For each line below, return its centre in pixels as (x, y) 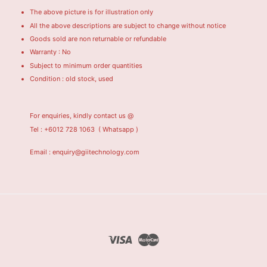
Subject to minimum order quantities (86, 65)
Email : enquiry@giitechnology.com (85, 152)
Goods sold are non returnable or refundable (98, 38)
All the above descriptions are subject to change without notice (128, 25)
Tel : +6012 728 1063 (63, 130)
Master (173, 238)
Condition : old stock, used (72, 79)
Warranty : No (50, 52)
